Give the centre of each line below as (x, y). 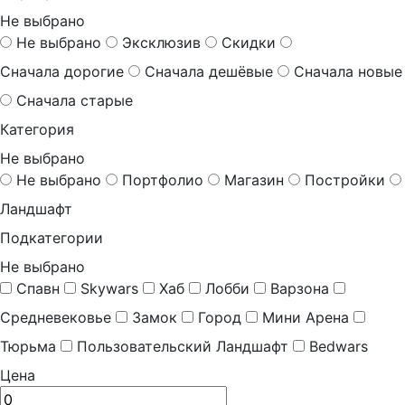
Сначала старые (75, 100)
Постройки (345, 179)
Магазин (254, 179)
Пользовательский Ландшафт (183, 346)
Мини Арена (306, 317)
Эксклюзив (161, 42)
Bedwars (339, 346)
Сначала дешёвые (209, 71)
